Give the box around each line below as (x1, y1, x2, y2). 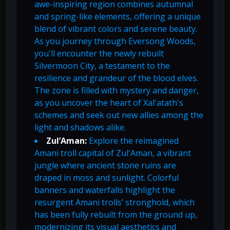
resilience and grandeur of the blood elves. (34, 72, 198, 84)
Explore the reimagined (87, 135, 179, 147)
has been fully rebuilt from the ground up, (34, 209, 197, 221)
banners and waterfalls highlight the (34, 184, 175, 196)
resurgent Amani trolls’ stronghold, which (34, 197, 195, 208)
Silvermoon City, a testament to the (34, 60, 170, 72)
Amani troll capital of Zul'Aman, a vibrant (34, 147, 191, 159)
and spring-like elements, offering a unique (34, 11, 201, 23)
